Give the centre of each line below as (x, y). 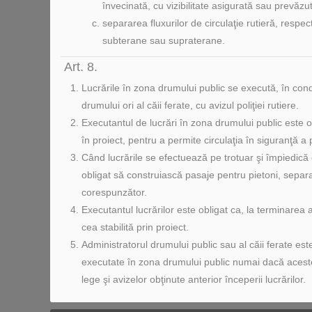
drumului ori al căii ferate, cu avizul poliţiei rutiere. (190, 105)
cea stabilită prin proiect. (135, 227)
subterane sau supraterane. (164, 40)
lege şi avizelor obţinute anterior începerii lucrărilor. (194, 279)
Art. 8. (81, 67)
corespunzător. (114, 192)
